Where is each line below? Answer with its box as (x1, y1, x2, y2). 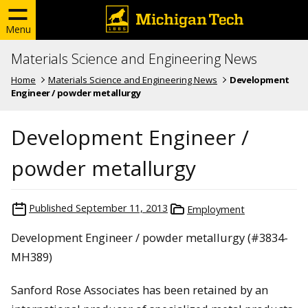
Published (29, 201, 73, 214)
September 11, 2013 (76, 201, 168, 214)
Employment (187, 202, 245, 216)
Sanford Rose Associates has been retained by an (11, 282, 268, 298)
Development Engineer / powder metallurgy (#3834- (11, 229, 288, 245)
